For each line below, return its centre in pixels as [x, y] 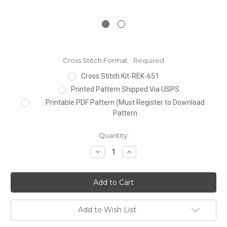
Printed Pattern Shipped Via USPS [125, 89]
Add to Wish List [107, 210]
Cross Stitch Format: [97, 60]
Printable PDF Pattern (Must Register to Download [125, 102]
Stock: [21, 145]
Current [23, 135]
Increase [141, 151]
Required [148, 60]
